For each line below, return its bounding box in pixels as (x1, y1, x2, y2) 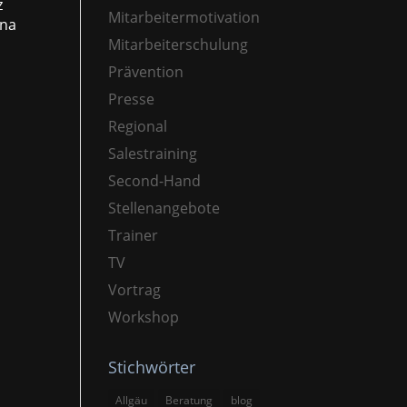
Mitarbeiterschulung (108, 34, 249, 55)
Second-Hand (108, 170, 202, 191)
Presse (108, 88, 155, 109)
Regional (108, 115, 168, 136)
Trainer (108, 224, 159, 245)
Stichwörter (108, 355, 196, 378)
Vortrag (108, 279, 162, 300)
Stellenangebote (108, 197, 221, 218)
